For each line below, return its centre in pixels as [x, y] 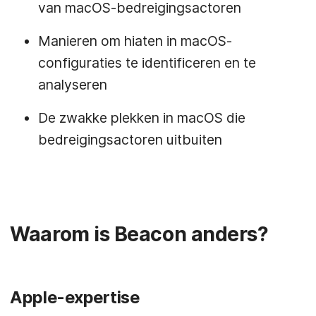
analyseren [73, 84]
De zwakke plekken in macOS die [142, 117]
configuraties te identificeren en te [147, 62]
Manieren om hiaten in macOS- [135, 41]
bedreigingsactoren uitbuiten [130, 139]
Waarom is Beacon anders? [139, 235]
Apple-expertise [75, 298]
